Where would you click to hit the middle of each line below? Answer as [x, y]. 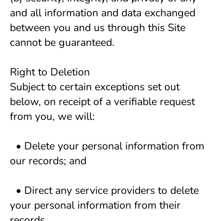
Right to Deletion [50, 72]
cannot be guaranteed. [62, 42]
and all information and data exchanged [103, 13]
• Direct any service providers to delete [104, 190]
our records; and [50, 161]
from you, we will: [52, 116]
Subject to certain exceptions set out [95, 87]
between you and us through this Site [98, 28]
